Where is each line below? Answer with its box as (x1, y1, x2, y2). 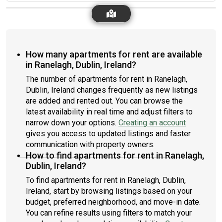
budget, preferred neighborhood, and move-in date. (26, 197, 201, 207)
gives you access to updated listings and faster (26, 129, 191, 138)
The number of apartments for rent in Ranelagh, (26, 74, 187, 84)
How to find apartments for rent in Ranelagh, (26, 150, 204, 161)
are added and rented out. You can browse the (26, 96, 183, 106)
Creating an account (118, 118, 186, 127)
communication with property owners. (26, 140, 155, 149)
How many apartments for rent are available (26, 49, 202, 59)
